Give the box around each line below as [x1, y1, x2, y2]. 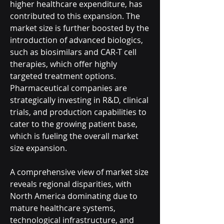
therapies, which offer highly [10, 58, 117, 69]
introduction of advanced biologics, [10, 34, 143, 45]
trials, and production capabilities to [10, 106, 146, 117]
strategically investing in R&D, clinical [10, 94, 148, 105]
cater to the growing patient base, [10, 118, 137, 129]
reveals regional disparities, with [10, 178, 131, 189]
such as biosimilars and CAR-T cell [10, 46, 136, 57]
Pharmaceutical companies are [10, 82, 127, 93]
